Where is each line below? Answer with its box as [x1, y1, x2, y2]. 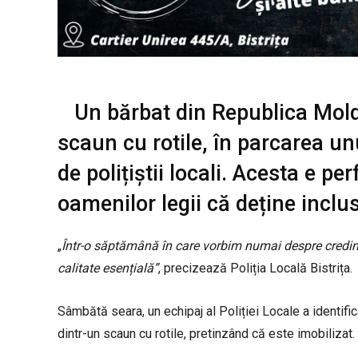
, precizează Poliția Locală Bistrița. [158, 260, 352, 276]
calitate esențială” [58, 260, 158, 276]
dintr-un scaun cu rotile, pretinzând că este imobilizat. [58, 325, 355, 341]
